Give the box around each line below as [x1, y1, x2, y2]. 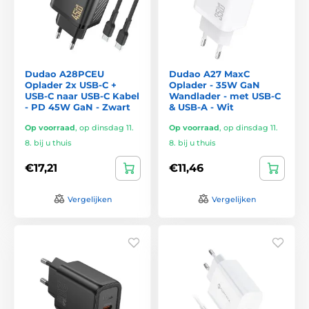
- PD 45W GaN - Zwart [25, 101, 130, 112]
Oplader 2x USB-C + [25, 79, 117, 90]
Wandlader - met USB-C [169, 90, 281, 101]
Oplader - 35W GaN [169, 79, 260, 90]
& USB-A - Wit [169, 101, 234, 112]
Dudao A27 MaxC [169, 68, 250, 79]
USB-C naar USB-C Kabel [25, 90, 139, 101]
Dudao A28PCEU [25, 68, 104, 79]
